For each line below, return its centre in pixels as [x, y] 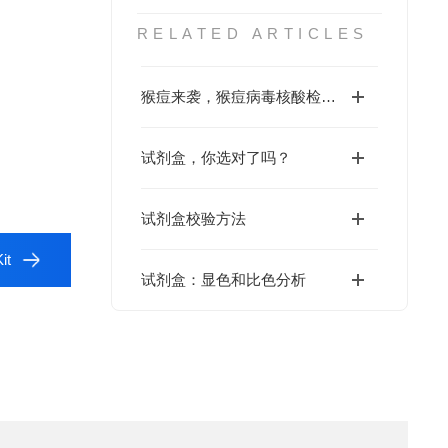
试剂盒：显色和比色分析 [223, 279]
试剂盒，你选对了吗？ [215, 157]
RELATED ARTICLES [252, 33]
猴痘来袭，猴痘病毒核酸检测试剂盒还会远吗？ [328, 96]
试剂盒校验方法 [193, 218]
